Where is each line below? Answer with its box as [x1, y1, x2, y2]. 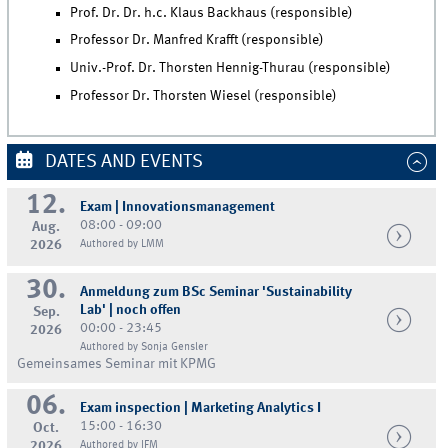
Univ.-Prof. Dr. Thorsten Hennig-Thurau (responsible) [70, 61, 392, 76]
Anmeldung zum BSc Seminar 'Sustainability [80, 284, 353, 299]
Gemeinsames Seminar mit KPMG [17, 356, 217, 371]
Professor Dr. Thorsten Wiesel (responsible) [70, 89, 338, 104]
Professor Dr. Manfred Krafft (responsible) [70, 33, 325, 48]
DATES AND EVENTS [40, 153, 203, 172]
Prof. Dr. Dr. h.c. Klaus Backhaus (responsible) [70, 5, 354, 20]
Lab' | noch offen [80, 302, 182, 317]
